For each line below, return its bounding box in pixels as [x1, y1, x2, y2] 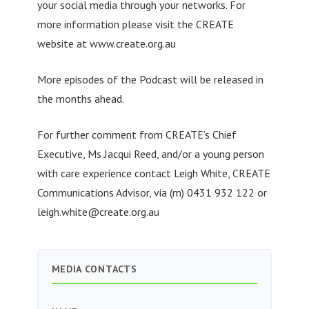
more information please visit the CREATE [37, 17, 234, 31]
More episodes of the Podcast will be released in [37, 72, 263, 86]
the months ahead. [37, 91, 124, 106]
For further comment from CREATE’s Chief [37, 127, 237, 141]
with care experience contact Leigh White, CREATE [37, 166, 270, 180]
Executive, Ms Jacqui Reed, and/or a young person [37, 146, 264, 161]
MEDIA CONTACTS [51, 262, 137, 275]
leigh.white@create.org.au [37, 204, 159, 219]
